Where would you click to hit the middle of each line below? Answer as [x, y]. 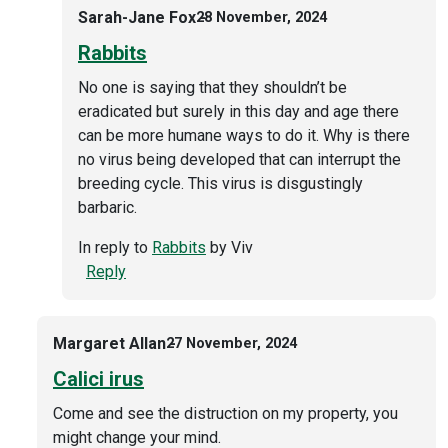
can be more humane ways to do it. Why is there [244, 135]
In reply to [115, 247]
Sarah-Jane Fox [137, 17]
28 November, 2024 [261, 18]
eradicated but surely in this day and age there [238, 111]
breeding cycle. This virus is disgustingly [220, 183]
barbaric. [107, 207]
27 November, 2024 [231, 344]
